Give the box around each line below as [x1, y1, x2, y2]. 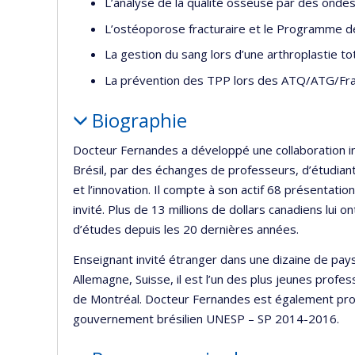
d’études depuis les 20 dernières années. [73, 221, 299, 237]
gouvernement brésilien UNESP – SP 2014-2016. [73, 310, 339, 326]
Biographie [91, 106, 187, 133]
